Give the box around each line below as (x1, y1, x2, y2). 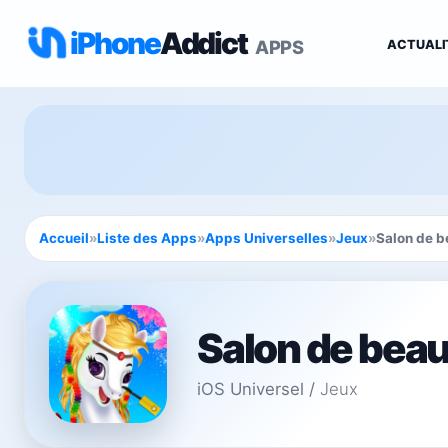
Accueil (39, 230, 89, 246)
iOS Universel (197, 378, 304, 399)
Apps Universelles (205, 230, 328, 246)
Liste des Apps (97, 230, 197, 246)
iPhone (70, 24, 160, 61)
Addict (159, 24, 252, 61)
